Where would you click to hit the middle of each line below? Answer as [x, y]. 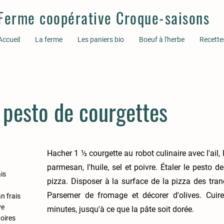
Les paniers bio [100, 39]
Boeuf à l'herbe [161, 39]
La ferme [48, 39]
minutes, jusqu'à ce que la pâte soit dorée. [120, 209]
